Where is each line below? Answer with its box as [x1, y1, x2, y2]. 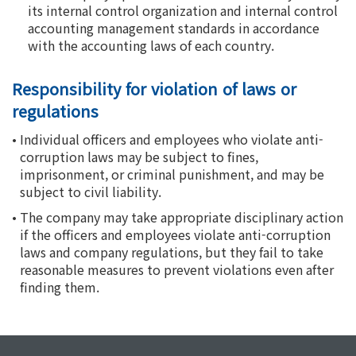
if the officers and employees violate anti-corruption [20, 225, 331, 244]
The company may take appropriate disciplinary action [20, 207, 343, 226]
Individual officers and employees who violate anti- [20, 130, 323, 149]
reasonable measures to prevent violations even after [20, 260, 334, 279]
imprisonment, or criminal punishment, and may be [20, 164, 324, 184]
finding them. [20, 277, 99, 296]
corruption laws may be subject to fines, [20, 147, 258, 166]
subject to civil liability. [20, 182, 161, 201]
